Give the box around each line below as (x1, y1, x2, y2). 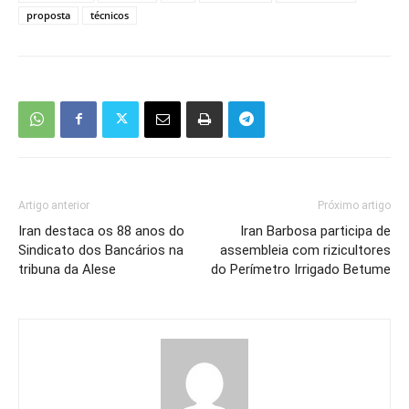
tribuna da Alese (18, 260, 116, 278)
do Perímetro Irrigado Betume (211, 260, 391, 278)
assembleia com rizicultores (220, 241, 391, 258)
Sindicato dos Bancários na (18, 241, 184, 258)
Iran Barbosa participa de (240, 222, 391, 239)
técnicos (90, 7, 129, 22)
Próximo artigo (318, 198, 391, 212)
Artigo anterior (18, 198, 89, 212)
